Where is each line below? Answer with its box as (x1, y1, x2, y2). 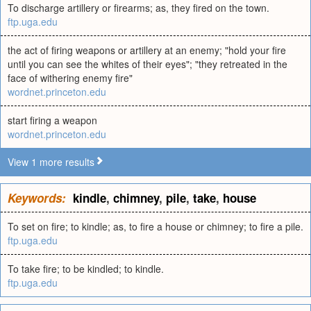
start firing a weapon (8, 113, 97, 127)
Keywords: (8, 190, 66, 206)
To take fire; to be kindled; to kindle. (8, 262, 164, 276)
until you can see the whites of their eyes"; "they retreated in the (8, 57, 287, 71)
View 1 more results (8, 155, 94, 169)
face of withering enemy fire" (8, 71, 133, 85)
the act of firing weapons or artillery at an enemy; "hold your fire (8, 43, 286, 57)
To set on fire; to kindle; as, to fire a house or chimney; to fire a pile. (8, 219, 303, 233)
